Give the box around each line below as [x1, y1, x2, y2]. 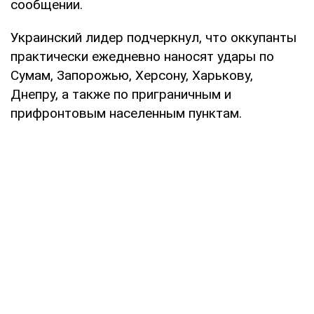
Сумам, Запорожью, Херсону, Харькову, [11, 67, 253, 83]
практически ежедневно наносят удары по [11, 48, 274, 64]
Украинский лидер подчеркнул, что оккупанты [11, 29, 296, 46]
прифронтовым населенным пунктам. [11, 104, 242, 121]
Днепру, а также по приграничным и [11, 86, 231, 102]
